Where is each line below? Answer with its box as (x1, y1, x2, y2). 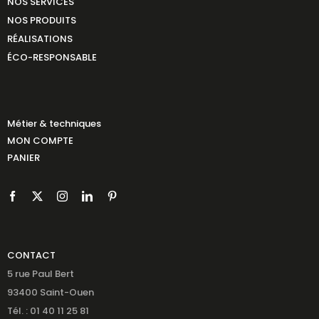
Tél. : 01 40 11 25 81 (6, 303, 89, 318)
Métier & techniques (6, 116, 101, 130)
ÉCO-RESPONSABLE (6, 50, 97, 64)
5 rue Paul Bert (6, 266, 74, 281)
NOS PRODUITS (6, 13, 76, 27)
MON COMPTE (6, 133, 73, 147)
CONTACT (6, 248, 56, 262)
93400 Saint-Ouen (6, 285, 94, 299)
